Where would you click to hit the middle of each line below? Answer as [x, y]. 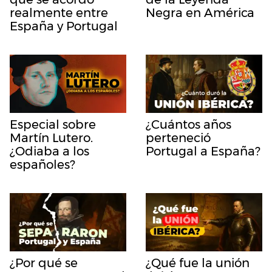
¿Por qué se [44, 263]
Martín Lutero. [51, 138]
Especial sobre [53, 125]
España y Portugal [64, 26]
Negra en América [200, 13]
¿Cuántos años [189, 125]
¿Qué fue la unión [198, 263]
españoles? [42, 165]
